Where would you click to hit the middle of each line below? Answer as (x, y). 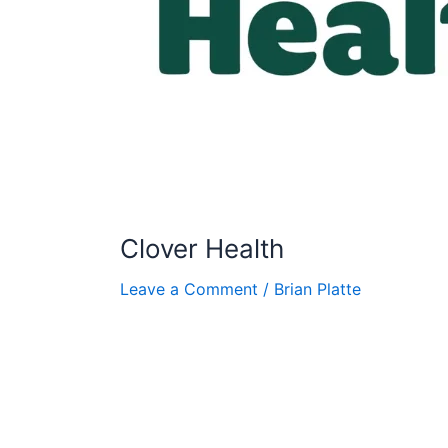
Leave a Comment (189, 289)
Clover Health (202, 249)
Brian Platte (317, 289)
